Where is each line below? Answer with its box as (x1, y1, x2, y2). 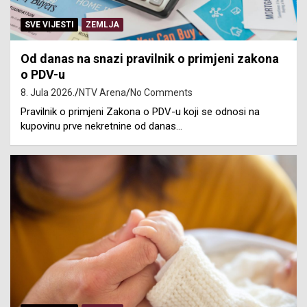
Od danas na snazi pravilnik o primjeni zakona (21, 51, 279, 66)
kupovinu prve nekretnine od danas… (21, 120, 182, 133)
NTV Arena (79, 87, 126, 99)
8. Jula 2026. (21, 87, 75, 99)
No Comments (130, 87, 193, 99)
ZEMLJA (86, 20, 119, 30)
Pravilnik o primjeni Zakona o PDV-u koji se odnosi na (21, 106, 260, 119)
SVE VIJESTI (25, 20, 74, 30)
